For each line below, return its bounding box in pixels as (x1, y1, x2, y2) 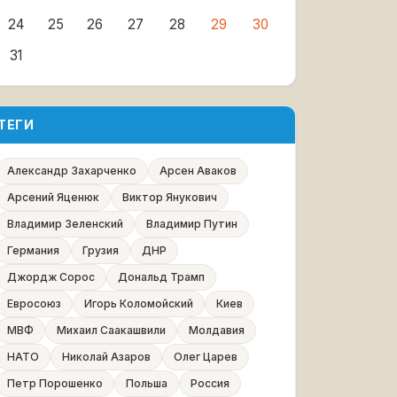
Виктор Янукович (122, 191, 217, 204)
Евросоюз (7, 297, 61, 310)
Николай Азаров (62, 350, 151, 363)
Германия (7, 244, 59, 257)
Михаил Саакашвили (57, 323, 166, 337)
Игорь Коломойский (84, 297, 193, 310)
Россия (191, 377, 230, 390)
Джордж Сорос (7, 270, 95, 284)
